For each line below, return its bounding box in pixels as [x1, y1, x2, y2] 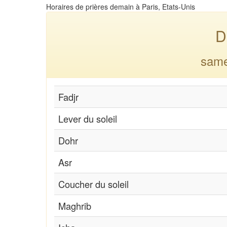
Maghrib [58, 199, 91, 212]
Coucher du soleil [58, 177, 129, 191]
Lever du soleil [58, 111, 117, 125]
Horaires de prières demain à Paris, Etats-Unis [46, 1, 195, 12]
